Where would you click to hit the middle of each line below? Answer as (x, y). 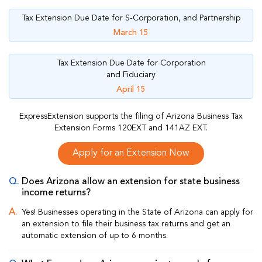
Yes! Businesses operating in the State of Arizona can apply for (137, 213)
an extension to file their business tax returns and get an (126, 224)
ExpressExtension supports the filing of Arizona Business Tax (131, 116)
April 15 (131, 89)
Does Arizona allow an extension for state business (131, 182)
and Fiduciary (131, 75)
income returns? (56, 193)
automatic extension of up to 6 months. (95, 236)
